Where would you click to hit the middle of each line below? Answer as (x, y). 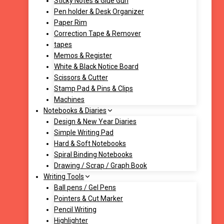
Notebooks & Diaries (75, 111)
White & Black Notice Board (96, 67)
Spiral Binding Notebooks (93, 155)
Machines (69, 100)
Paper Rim (70, 23)
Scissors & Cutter (81, 78)
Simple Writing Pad (84, 133)
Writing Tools (64, 177)
